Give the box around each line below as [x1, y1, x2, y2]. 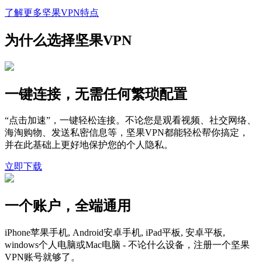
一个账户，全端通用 [5, 198, 131, 214]
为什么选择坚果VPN [5, 32, 132, 48]
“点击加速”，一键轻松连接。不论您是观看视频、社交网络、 [5, 115, 256, 126]
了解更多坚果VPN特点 [5, 7, 99, 18]
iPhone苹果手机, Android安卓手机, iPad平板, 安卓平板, [5, 227, 225, 238]
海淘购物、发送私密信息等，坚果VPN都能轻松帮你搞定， [5, 127, 249, 138]
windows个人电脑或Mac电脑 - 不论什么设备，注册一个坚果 [5, 240, 250, 250]
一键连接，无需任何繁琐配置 [5, 86, 187, 102]
